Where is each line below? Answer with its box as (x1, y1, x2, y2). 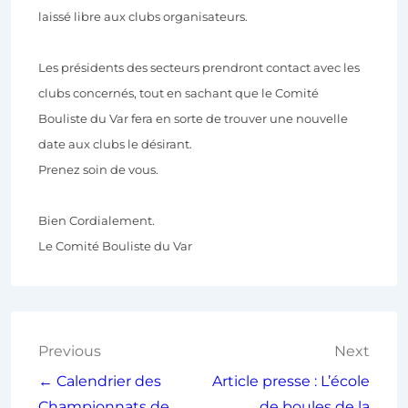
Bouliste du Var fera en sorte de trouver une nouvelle (38, 111, 348, 127)
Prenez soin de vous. (38, 162, 158, 178)
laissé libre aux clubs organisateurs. (38, 9, 248, 25)
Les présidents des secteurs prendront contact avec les (38, 60, 360, 76)
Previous (38, 342, 101, 361)
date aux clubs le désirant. (38, 137, 192, 152)
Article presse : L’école (212, 372, 370, 391)
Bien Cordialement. (38, 213, 155, 229)
